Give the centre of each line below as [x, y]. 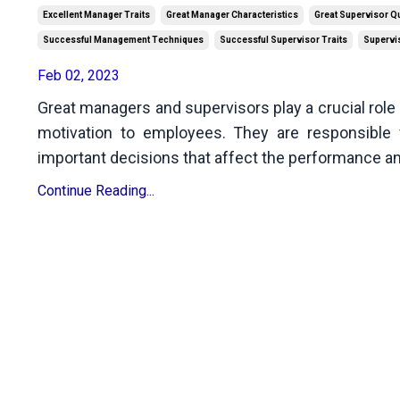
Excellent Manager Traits [96, 15]
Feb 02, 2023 [79, 76]
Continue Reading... [96, 191]
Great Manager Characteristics [232, 15]
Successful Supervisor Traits [283, 40]
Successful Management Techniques [123, 40]
